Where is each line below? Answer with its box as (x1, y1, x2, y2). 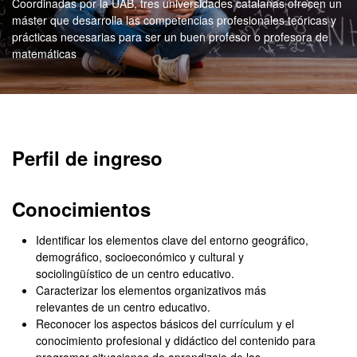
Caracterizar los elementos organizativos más (36, 282, 266, 298)
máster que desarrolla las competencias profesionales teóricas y (12, 12, 336, 28)
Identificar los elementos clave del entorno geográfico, (36, 232, 308, 248)
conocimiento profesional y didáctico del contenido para (36, 332, 316, 348)
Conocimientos (12, 195, 151, 222)
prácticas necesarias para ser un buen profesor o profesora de (12, 29, 328, 45)
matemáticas (12, 45, 76, 61)
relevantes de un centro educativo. (36, 299, 210, 315)
